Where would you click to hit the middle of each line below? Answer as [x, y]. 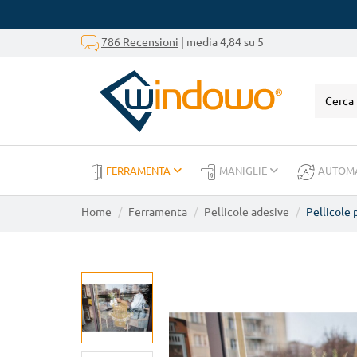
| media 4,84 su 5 [221, 42]
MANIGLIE [244, 171]
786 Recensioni [140, 42]
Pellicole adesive [247, 212]
